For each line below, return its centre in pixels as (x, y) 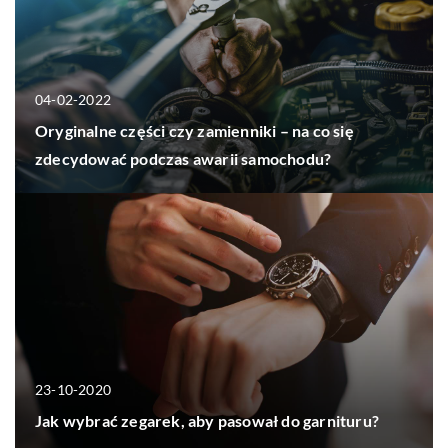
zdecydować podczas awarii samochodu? (183, 159)
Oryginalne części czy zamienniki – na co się (194, 131)
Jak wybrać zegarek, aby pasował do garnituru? (207, 420)
